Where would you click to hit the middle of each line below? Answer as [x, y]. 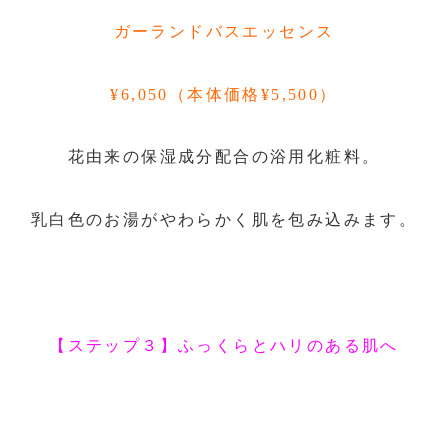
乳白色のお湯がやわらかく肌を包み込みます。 [224, 220]
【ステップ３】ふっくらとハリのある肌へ [224, 345]
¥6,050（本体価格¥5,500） [224, 94]
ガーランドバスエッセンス [224, 31]
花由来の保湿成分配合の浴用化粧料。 [224, 157]
